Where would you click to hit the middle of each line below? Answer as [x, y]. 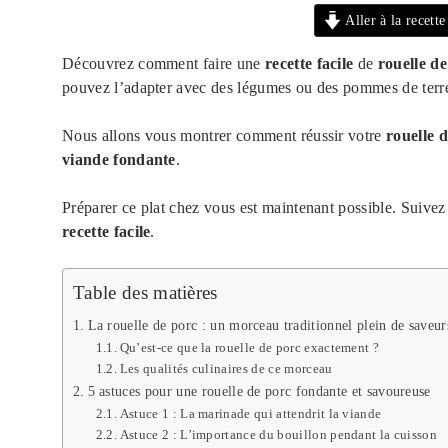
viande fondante [119, 159]
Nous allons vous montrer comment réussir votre [224, 135]
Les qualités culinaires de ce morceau [226, 368]
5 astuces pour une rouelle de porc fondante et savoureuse [259, 390]
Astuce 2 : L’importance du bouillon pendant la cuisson [278, 434]
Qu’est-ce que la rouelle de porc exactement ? [249, 347]
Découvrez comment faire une [163, 63]
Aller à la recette [394, 19]
